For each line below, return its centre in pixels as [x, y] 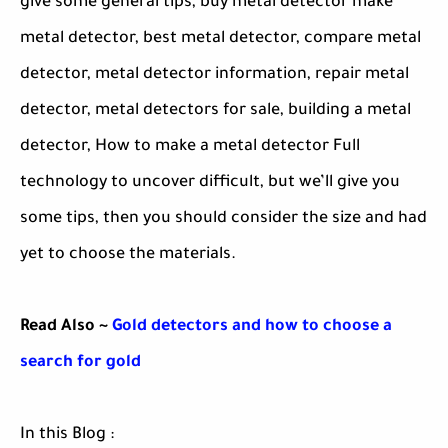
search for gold [80, 363]
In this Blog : [67, 435]
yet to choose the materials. [128, 255]
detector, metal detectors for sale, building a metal [215, 111]
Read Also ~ [66, 327]
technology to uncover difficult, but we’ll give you [210, 183]
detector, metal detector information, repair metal [214, 75]
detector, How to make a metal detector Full [190, 147]
